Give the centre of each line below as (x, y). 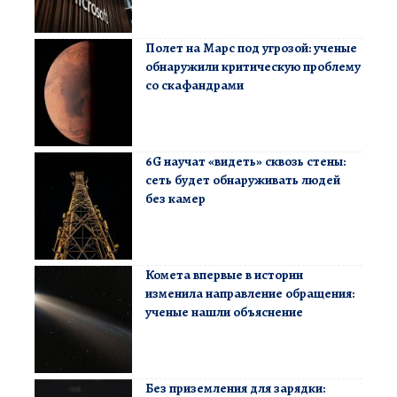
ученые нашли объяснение (224, 312)
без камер (175, 199)
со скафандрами (195, 86)
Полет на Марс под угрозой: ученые (251, 48)
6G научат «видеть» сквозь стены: (245, 162)
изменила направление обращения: (250, 294)
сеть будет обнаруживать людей (243, 180)
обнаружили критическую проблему (253, 67)
